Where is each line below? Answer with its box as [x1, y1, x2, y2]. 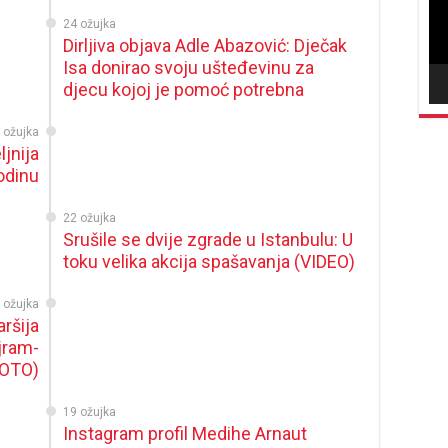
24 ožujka [63, 17, 117, 31]
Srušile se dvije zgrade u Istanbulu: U [63, 229, 354, 250]
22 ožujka [63, 211, 117, 225]
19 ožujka [63, 405, 117, 419]
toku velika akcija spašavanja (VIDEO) [63, 251, 356, 272]
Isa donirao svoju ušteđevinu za [63, 57, 315, 78]
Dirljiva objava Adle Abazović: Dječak [63, 35, 348, 56]
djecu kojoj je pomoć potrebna [63, 79, 305, 100]
